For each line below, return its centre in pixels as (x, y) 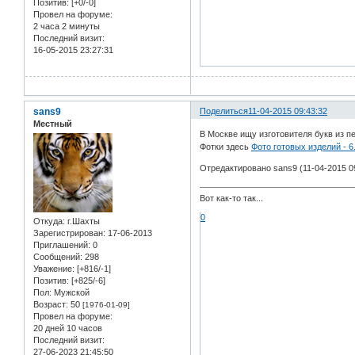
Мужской (71, 293)
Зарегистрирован (68, 233)
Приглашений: (62, 245)
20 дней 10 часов (68, 328)
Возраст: (51, 305)
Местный (53, 123)
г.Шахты (82, 221)
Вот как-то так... (232, 198)
